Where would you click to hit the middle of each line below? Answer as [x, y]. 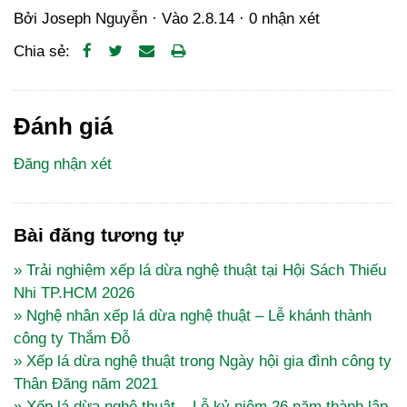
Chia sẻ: [44, 52]
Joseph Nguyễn [94, 19]
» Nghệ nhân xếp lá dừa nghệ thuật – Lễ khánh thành [193, 316]
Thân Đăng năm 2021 [86, 384]
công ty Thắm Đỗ [72, 339]
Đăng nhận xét [63, 164]
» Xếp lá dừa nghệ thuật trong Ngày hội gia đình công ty [203, 362]
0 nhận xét [284, 19]
